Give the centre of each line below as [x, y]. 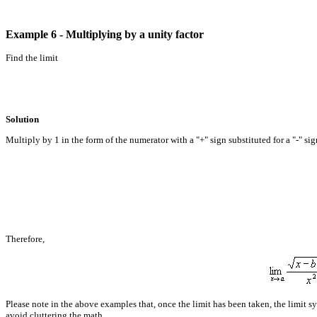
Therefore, [25, 238]
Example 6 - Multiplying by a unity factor [105, 34]
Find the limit [32, 57]
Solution [22, 119]
